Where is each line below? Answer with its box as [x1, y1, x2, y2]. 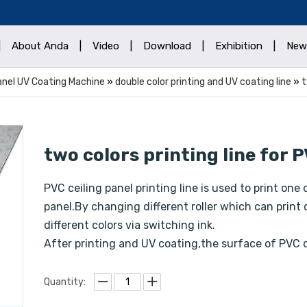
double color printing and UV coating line [115, 76, 291, 88]
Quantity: [44, 276, 86, 288]
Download [143, 40, 191, 52]
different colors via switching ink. [44, 219, 215, 232]
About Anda [12, 40, 69, 52]
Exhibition [215, 40, 262, 52]
